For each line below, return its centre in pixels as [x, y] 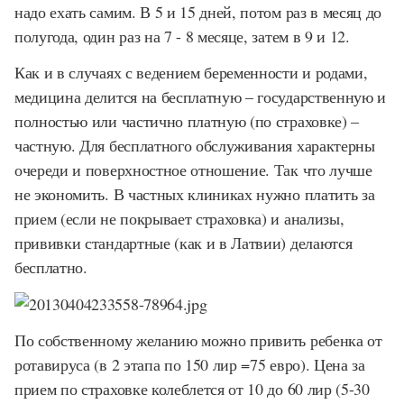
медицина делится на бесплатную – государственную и [200, 96]
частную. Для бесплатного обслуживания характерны [195, 145]
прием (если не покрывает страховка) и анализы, [179, 218]
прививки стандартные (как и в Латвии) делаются [184, 243]
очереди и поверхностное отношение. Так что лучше [193, 170]
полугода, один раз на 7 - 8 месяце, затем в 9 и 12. [182, 36]
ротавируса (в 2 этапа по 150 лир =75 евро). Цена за [190, 364]
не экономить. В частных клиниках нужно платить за [195, 194]
